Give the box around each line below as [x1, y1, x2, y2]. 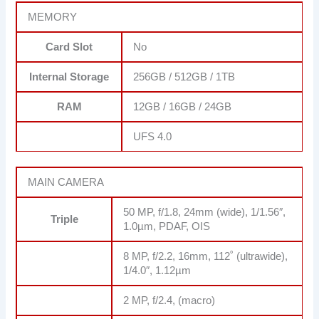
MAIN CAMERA [28, 177, 105, 189]
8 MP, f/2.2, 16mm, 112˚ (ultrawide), [123, 251, 288, 263]
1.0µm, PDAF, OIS [123, 221, 211, 233]
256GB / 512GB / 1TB [133, 70, 236, 83]
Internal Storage [29, 70, 110, 83]
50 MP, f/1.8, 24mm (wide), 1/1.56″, [123, 206, 286, 219]
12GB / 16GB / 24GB [133, 100, 232, 113]
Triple [50, 214, 78, 226]
